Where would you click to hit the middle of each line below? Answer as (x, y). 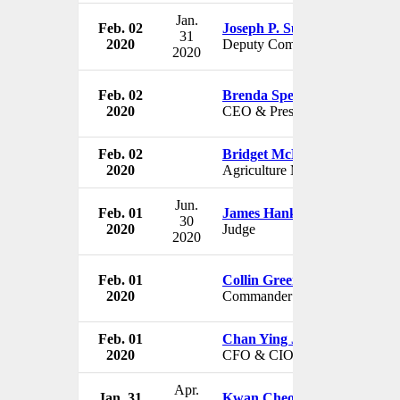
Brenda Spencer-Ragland (299, 95)
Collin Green (261, 279)
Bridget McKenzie (277, 154)
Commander (257, 296)
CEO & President (272, 111)
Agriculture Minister (279, 170)
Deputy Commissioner (286, 44)
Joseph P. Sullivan (277, 28)
